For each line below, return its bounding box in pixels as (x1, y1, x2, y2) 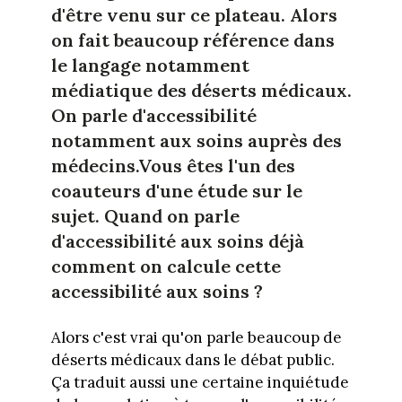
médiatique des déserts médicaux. (50, 79, 352, 102)
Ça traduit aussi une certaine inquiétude (50, 372, 349, 393)
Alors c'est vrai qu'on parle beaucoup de (50, 328, 342, 348)
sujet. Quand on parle (50, 205, 240, 228)
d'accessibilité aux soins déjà (50, 230, 304, 253)
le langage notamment (50, 54, 249, 77)
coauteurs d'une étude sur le (50, 179, 302, 203)
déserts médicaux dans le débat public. (50, 350, 335, 371)
